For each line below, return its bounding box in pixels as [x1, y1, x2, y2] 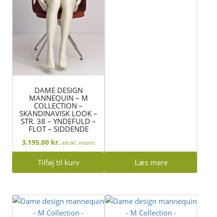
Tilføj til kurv [37, 157, 79, 167]
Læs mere [134, 157, 168, 167]
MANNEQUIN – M [29, 93, 88, 103]
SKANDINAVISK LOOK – [19, 108, 98, 119]
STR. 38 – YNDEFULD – [21, 116, 96, 126]
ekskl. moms [62, 138, 95, 146]
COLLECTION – [34, 101, 83, 111]
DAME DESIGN [34, 85, 83, 95]
